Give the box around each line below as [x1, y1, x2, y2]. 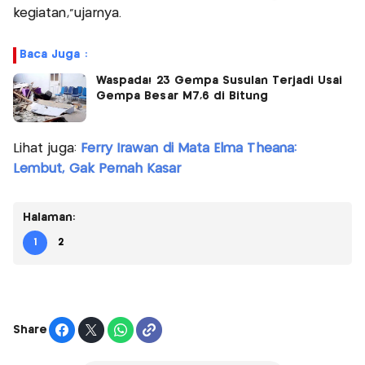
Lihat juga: [13, 143, 81, 156]
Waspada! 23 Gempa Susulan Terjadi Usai [96, 75, 343, 87]
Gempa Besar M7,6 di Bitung [96, 90, 269, 103]
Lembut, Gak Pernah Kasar [13, 163, 182, 176]
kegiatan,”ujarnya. [13, 7, 122, 20]
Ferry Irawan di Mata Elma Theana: [80, 143, 297, 156]
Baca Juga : [20, 49, 87, 61]
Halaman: [23, 212, 76, 224]
